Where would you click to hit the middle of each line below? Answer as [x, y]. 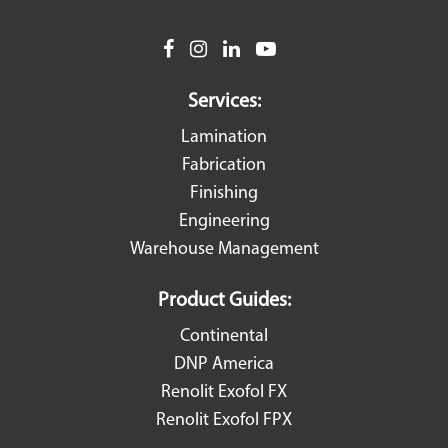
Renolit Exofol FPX [224, 420]
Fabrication [224, 165]
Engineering [224, 221]
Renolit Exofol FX [224, 392]
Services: [224, 102]
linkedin [269, 50]
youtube [304, 50]
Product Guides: [224, 301]
